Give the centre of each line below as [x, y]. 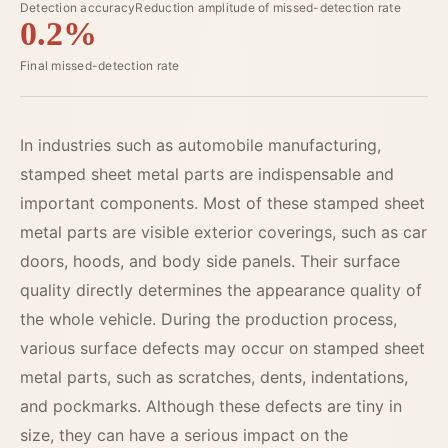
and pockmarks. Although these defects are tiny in [211, 406]
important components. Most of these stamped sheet [222, 203]
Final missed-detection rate [100, 66]
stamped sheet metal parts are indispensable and [207, 174]
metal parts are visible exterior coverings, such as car [223, 232]
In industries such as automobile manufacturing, [200, 145]
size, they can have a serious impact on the [184, 435]
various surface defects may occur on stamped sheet [222, 348]
